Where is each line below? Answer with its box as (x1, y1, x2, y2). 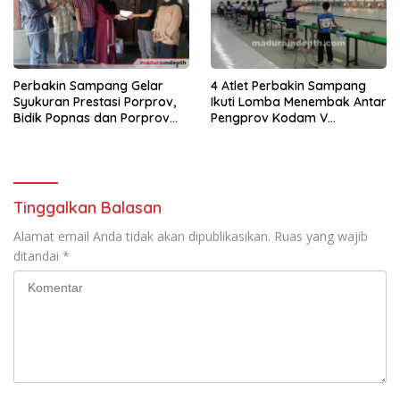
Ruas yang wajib (274, 227, 368, 245)
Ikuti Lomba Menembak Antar (211, 93, 387, 110)
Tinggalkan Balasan (13, 196, 162, 218)
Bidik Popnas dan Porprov (13, 109, 170, 126)
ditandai (13, 246, 62, 264)
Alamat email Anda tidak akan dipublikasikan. (13, 227, 271, 245)
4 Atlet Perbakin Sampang (211, 77, 366, 94)
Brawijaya (211, 125, 271, 142)
